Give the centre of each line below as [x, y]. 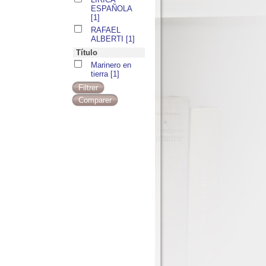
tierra [101, 74]
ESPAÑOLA [111, 9]
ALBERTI [108, 39]
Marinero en [111, 65]
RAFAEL [106, 30]
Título [87, 53]
